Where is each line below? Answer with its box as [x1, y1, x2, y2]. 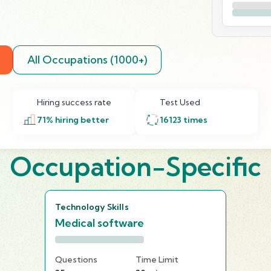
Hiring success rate [36, 96, 111, 108]
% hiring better [45, 114, 109, 125]
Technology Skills [55, 201, 129, 212]
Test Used [160, 96, 200, 108]
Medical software [55, 215, 144, 230]
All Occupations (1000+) [27, 52, 147, 67]
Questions [55, 253, 97, 265]
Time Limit [135, 253, 178, 265]
